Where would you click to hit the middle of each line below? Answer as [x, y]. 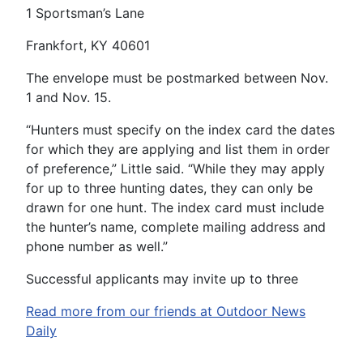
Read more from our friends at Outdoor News [166, 311]
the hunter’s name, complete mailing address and [176, 226]
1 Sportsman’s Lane [85, 13]
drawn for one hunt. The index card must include [175, 207]
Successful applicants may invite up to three [162, 278]
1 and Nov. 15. [68, 97]
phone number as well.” [97, 246]
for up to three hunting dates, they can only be [169, 188]
